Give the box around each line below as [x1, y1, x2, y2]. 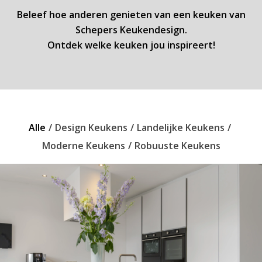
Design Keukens [54, 121, 127, 135]
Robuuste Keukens [134, 139, 220, 153]
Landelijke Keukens [136, 121, 225, 135]
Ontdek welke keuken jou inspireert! [47, 38, 215, 51]
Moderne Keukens [42, 139, 125, 153]
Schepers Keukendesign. [75, 23, 187, 36]
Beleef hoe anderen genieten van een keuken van [16, 8, 246, 21]
